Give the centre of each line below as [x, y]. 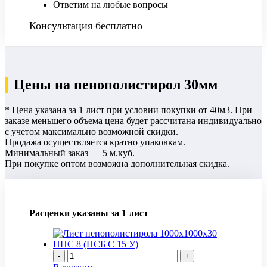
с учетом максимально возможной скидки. [91, 131]
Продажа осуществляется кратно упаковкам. [95, 142]
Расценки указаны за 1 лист [89, 213]
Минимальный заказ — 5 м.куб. [70, 153]
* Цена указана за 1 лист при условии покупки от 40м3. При [128, 110]
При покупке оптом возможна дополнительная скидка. [117, 163]
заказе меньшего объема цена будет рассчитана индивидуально [133, 120]
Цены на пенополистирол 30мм [116, 84]
